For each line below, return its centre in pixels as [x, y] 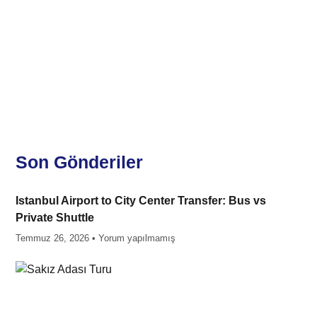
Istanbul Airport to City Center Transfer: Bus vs [140, 200]
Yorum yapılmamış [135, 238]
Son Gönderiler [79, 162]
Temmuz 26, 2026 [53, 238]
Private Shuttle [54, 217]
